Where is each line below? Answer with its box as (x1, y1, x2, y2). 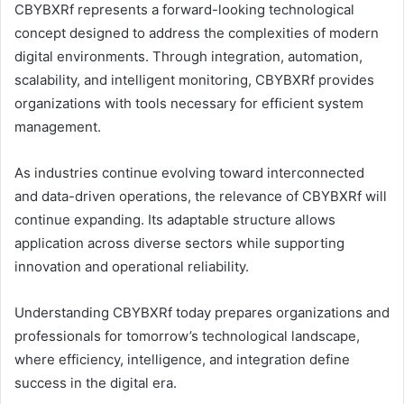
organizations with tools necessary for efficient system (14, 94, 363, 112)
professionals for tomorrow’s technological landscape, (14, 326, 360, 344)
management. (14, 117, 101, 135)
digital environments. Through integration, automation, (14, 47, 363, 65)
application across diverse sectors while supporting (14, 234, 344, 252)
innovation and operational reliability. (14, 257, 249, 275)
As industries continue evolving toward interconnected (14, 163, 364, 181)
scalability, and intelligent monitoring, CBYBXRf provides (14, 70, 374, 88)
